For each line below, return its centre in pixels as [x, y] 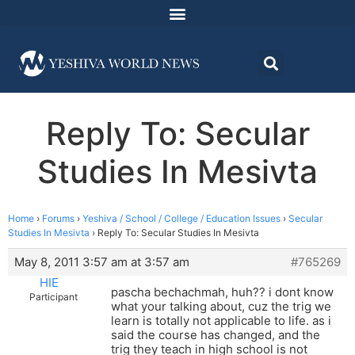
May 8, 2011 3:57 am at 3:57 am [102, 262]
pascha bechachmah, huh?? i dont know [222, 292]
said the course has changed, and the [216, 335]
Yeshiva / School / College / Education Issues [181, 219]
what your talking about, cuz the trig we [221, 307]
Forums [58, 219]
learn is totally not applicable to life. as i [221, 321]
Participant [53, 297]
